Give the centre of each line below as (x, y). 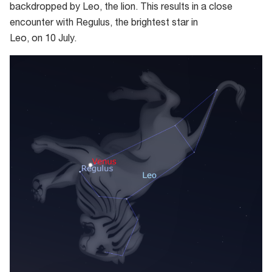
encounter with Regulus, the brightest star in (104, 23)
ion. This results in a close (178, 8)
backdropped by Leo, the (65, 8)
